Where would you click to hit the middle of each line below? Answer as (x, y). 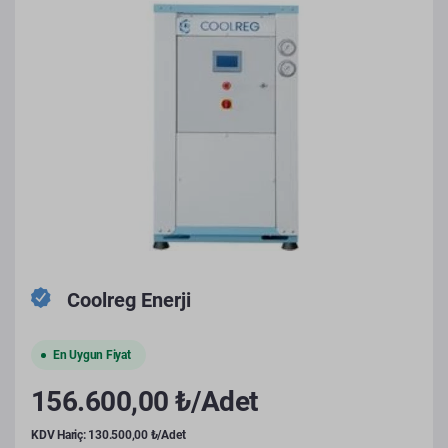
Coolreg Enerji (129, 300)
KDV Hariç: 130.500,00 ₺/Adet (108, 435)
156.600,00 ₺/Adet (144, 401)
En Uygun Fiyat (92, 355)
